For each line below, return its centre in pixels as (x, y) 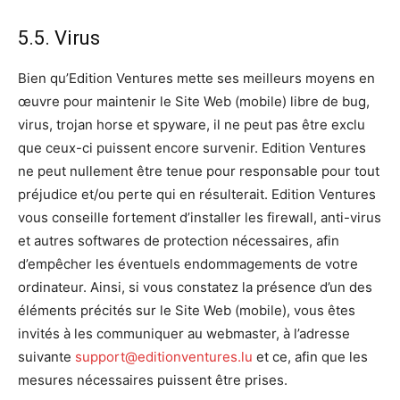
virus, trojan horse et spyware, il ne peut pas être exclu (192, 125)
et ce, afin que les (310, 357)
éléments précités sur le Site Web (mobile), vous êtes (187, 311)
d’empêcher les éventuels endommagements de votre (188, 264)
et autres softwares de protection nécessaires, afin (179, 241)
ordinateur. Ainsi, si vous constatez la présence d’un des (195, 287)
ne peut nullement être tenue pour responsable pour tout (199, 171)
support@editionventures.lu (164, 357)
